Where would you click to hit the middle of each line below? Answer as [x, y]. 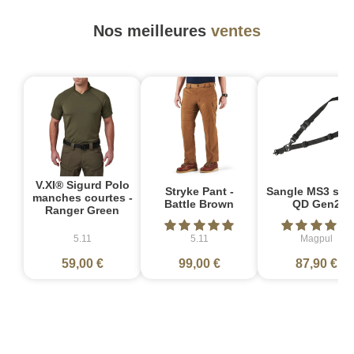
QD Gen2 [316, 204]
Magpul [316, 239]
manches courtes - [82, 198]
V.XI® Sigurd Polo [82, 185]
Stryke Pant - [199, 192]
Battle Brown [199, 204]
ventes [236, 30]
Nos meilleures [152, 30]
